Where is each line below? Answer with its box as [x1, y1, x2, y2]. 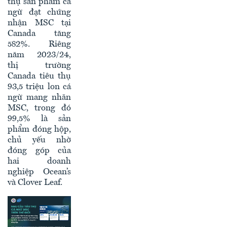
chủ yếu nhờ [8, 135, 71, 144]
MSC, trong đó [8, 103, 71, 112]
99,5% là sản [8, 114, 71, 123]
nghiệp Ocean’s [8, 167, 71, 176]
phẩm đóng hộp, [8, 125, 71, 134]
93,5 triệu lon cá [8, 82, 71, 91]
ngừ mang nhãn [8, 93, 71, 102]
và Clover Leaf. [8, 178, 62, 187]
